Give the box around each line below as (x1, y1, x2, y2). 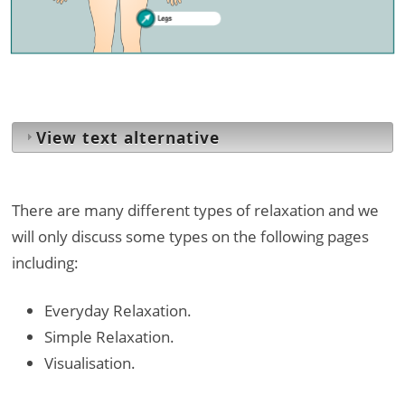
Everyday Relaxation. (44, 299, 192, 321)
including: (12, 251, 79, 273)
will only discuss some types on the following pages (12, 225, 369, 247)
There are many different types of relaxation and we (12, 199, 379, 221)
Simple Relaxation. (44, 325, 174, 347)
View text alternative (36, 127, 220, 148)
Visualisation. (44, 352, 136, 373)
